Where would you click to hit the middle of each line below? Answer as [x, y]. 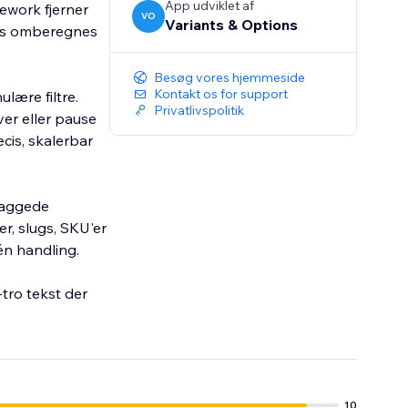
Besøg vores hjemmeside [230, 78]
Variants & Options [232, 25]
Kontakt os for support [221, 94]
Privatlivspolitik [199, 111]
